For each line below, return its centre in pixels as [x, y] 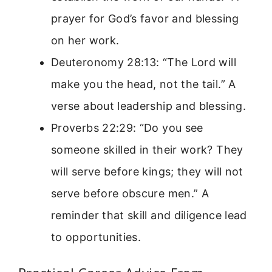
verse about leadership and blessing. [148, 106]
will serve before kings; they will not [147, 172]
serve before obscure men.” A [130, 194]
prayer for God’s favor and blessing [145, 19]
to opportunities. [96, 237]
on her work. [85, 41]
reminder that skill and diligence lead [149, 216]
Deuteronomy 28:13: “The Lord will [144, 63]
